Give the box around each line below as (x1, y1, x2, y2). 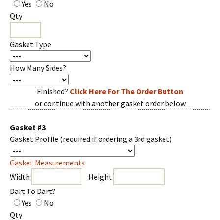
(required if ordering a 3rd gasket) (60, 134, 172, 144)
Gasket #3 (10, 122, 46, 132)
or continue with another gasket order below (34, 98, 186, 108)
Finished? (37, 86, 70, 96)
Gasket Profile (10, 134, 60, 144)
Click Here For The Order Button (70, 86, 183, 96)
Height (82, 172, 113, 182)
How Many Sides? (10, 63, 66, 73)
